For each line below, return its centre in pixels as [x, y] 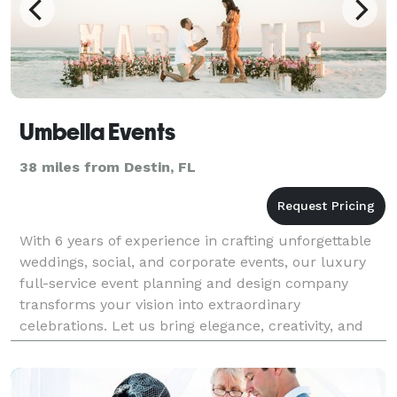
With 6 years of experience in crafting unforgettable [195, 240]
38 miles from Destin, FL [108, 167]
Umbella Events [97, 132]
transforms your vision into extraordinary [160, 304]
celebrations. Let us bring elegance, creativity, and [191, 325]
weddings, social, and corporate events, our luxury [193, 261]
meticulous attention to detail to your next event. [187, 346]
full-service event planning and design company [184, 283]
